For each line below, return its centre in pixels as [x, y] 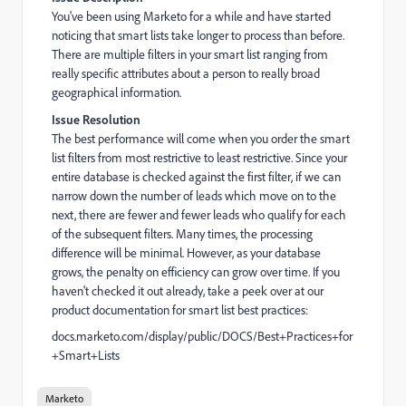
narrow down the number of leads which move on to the [194, 196]
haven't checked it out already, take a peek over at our [188, 291]
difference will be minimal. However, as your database [186, 253]
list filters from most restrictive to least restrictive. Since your [199, 158]
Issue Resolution [96, 119]
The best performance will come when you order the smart [201, 139]
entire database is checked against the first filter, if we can [196, 177]
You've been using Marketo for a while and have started [191, 16]
